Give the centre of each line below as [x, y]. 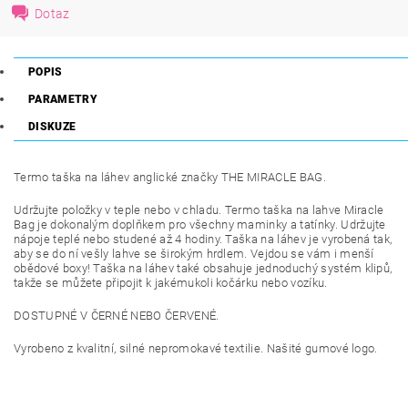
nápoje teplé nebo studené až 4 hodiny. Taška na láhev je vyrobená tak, [203, 239]
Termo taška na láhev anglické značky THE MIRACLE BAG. [170, 177]
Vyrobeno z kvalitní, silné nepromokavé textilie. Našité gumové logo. [196, 348]
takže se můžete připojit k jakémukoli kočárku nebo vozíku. [171, 283]
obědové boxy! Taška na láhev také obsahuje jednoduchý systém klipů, [203, 268]
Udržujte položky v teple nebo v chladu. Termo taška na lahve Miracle [199, 210]
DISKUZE [52, 127]
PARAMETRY [63, 99]
